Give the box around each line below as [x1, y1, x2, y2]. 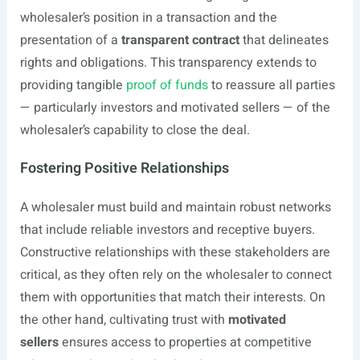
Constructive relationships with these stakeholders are [19, 243, 330, 262]
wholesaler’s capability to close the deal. [19, 121, 250, 140]
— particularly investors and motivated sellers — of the [19, 98, 330, 117]
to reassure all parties [207, 76, 335, 95]
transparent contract [121, 31, 239, 50]
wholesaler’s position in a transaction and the [19, 8, 277, 27]
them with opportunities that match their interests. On [19, 288, 325, 307]
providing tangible [19, 76, 126, 95]
